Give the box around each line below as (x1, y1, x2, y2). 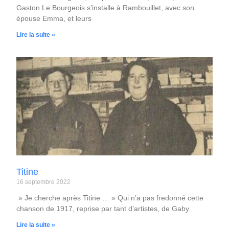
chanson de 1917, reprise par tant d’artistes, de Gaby (16, 204, 190, 213)
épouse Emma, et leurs (16, 14, 92, 23)
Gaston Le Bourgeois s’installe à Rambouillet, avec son (16, 4, 195, 12)
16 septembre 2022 (16, 178, 71, 186)
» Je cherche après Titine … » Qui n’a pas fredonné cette (16, 193, 204, 202)
